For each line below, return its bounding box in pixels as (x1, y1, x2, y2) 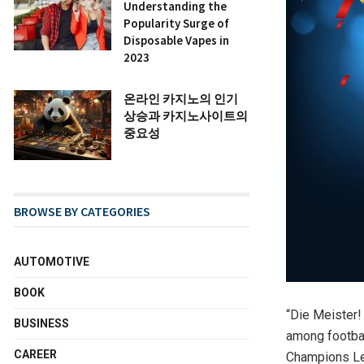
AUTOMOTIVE (14, 254, 89, 268)
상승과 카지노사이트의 (123, 107, 248, 123)
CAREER (14, 347, 57, 361)
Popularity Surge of (123, 15, 229, 31)
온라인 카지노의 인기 (123, 90, 238, 106)
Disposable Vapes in (123, 32, 229, 48)
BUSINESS (14, 316, 69, 330)
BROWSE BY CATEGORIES (14, 202, 150, 219)
